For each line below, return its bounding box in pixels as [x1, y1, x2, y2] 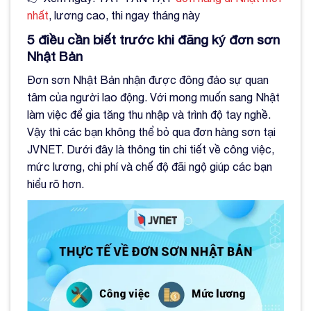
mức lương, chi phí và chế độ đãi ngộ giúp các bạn [27, 160, 272, 173]
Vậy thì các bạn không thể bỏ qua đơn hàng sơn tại [27, 125, 276, 138]
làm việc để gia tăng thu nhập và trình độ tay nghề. [27, 108, 271, 121]
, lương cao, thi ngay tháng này [49, 9, 200, 22]
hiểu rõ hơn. [27, 177, 84, 190]
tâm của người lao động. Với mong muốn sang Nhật [27, 90, 280, 103]
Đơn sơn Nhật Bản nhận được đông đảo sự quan [27, 73, 269, 86]
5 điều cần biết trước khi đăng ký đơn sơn [27, 32, 280, 48]
